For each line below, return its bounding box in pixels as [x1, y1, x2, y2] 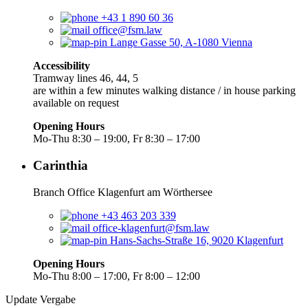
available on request [33, 97, 119, 109]
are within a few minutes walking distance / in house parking [33, 85, 296, 97]
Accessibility [33, 60, 90, 72]
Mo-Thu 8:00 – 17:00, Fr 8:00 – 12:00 [33, 269, 200, 282]
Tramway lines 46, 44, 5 [33, 72, 138, 85]
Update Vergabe [5, 293, 76, 305]
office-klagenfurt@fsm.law [93, 221, 210, 234]
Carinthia [33, 158, 88, 173]
